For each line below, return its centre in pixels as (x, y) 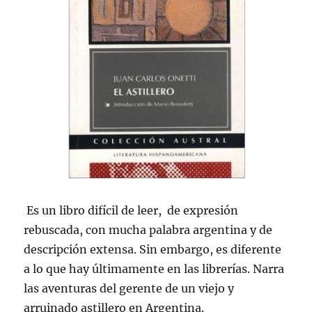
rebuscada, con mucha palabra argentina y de (148, 230)
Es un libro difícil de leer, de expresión (131, 211)
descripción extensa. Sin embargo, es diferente (153, 250)
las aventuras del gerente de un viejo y (129, 289)
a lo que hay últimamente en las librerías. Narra (154, 269)
